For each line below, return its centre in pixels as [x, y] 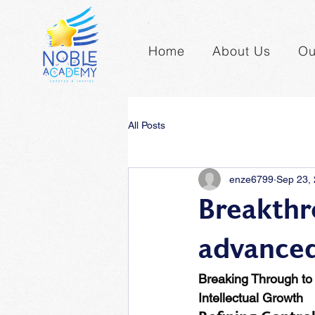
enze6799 [251, 179]
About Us [242, 51]
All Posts [147, 125]
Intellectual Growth [251, 298]
